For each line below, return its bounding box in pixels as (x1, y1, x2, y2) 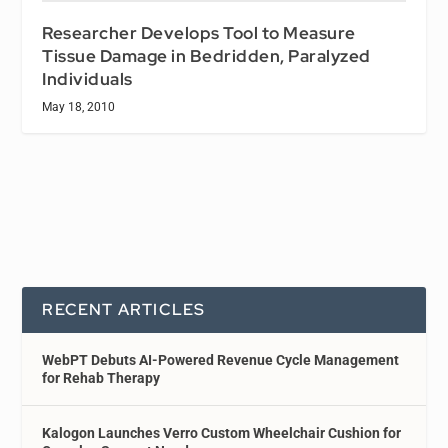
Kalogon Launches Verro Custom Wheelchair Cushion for (42, 425, 402, 442)
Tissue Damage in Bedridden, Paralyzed (42, 45, 371, 68)
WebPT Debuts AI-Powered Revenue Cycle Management (42, 352, 400, 369)
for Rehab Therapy (42, 370, 161, 387)
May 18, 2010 (42, 100, 116, 115)
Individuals (42, 68, 133, 91)
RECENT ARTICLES (42, 299, 206, 321)
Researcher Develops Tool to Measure (42, 22, 356, 45)
